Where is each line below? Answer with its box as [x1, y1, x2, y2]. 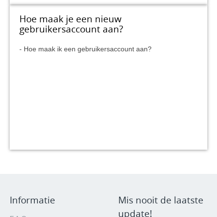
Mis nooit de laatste [118, 194, 203, 206]
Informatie [10, 194, 55, 206]
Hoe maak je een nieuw [19, 13, 122, 25]
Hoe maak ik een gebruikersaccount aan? [24, 45, 152, 53]
